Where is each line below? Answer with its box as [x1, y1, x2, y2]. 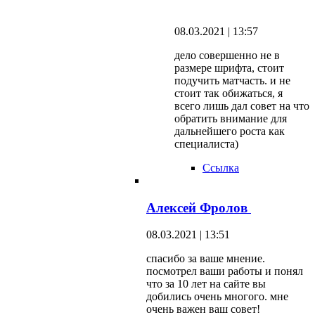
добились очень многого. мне [146, 290, 288, 303]
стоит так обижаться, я [174, 87, 283, 100]
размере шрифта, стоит [174, 62, 284, 75]
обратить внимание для [174, 112, 287, 125]
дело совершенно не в [174, 49, 280, 62]
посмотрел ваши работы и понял [146, 265, 303, 278]
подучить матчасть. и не [174, 75, 290, 87]
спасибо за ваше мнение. [146, 252, 265, 265]
